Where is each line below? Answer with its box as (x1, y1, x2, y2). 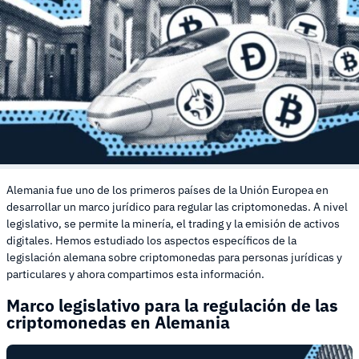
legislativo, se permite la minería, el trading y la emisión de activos (6, 216, 340, 232)
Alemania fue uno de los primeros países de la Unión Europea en (6, 183, 329, 198)
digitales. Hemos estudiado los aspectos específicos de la (6, 233, 296, 248)
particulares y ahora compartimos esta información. (6, 267, 264, 282)
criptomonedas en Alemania (6, 310, 230, 333)
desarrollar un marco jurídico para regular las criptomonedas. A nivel (6, 200, 348, 215)
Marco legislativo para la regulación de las (6, 293, 338, 317)
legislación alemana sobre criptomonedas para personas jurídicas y (6, 250, 342, 265)
